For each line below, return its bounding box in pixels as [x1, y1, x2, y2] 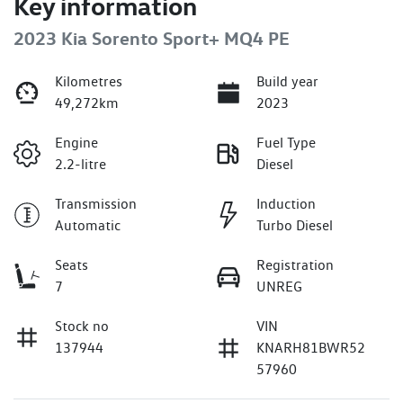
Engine [55, 133, 98, 151]
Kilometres [55, 72, 122, 90]
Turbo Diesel [256, 216, 333, 234]
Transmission [55, 194, 137, 212]
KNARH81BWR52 [256, 338, 365, 356]
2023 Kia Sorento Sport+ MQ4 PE [13, 26, 290, 49]
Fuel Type [256, 133, 316, 151]
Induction [256, 194, 316, 212]
